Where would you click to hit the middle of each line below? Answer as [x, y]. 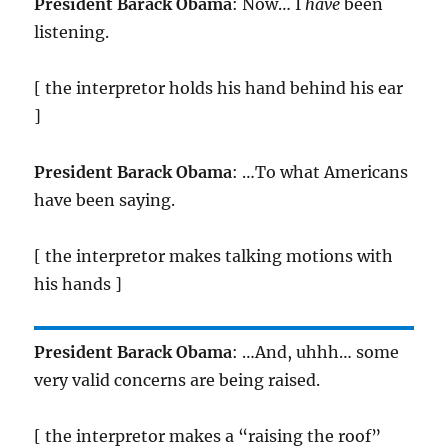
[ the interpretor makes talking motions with [214, 256]
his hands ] [78, 284]
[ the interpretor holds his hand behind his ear [219, 88]
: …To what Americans [320, 172]
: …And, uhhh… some [316, 352]
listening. [72, 32]
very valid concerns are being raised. [177, 380]
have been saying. [105, 200]
